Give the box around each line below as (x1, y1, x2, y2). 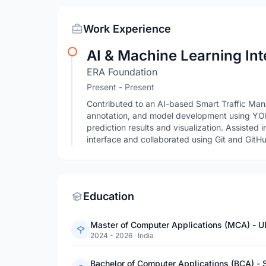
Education (83, 190, 134, 202)
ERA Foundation (87, 66, 157, 78)
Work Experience (83, 23, 171, 35)
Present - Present (87, 82, 154, 92)
